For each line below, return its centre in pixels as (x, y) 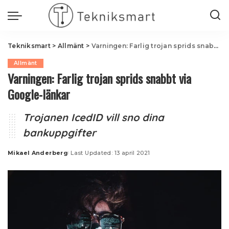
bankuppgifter (60, 133)
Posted (19, 157)
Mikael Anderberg (38, 153)
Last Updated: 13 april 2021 (110, 153)
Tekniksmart (29, 46)
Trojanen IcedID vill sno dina (94, 117)
